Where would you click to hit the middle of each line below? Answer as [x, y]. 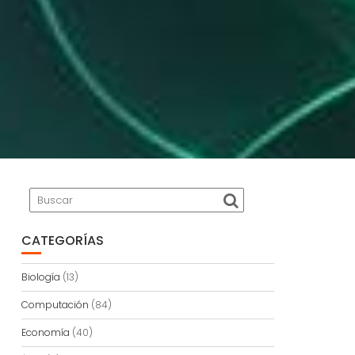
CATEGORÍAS [62, 240]
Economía [45, 332]
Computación [55, 305]
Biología [40, 277]
